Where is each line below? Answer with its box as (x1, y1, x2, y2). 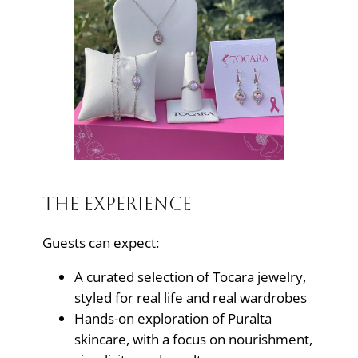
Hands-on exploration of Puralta (74, 309, 272, 328)
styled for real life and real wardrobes (74, 288, 307, 308)
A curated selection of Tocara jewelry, (74, 268, 306, 287)
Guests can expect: (42, 233, 159, 252)
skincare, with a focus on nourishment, (74, 330, 312, 349)
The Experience (42, 192, 192, 214)
